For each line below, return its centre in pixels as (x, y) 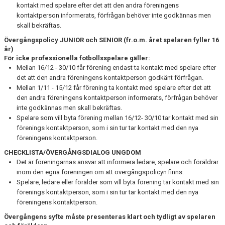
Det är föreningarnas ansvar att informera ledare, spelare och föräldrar (118, 162)
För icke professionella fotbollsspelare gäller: (77, 58)
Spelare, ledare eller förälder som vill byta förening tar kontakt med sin (118, 182)
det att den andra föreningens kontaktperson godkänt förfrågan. (110, 78)
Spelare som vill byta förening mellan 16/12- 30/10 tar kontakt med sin (118, 118)
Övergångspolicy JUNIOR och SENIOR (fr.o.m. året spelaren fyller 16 (111, 40)
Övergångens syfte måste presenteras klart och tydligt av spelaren (110, 217)
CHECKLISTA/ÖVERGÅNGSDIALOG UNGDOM (73, 152)
